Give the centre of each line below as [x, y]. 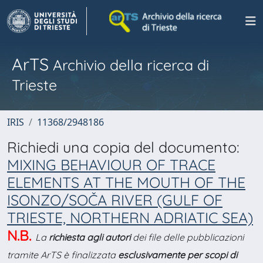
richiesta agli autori [90, 237]
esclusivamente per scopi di [178, 255]
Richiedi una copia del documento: [123, 147]
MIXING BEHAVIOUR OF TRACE [111, 165]
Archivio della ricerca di [129, 65]
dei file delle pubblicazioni [187, 237]
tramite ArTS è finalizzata [63, 255]
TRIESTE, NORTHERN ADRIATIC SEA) [130, 218]
